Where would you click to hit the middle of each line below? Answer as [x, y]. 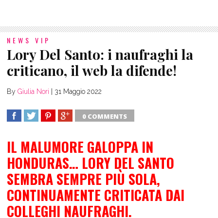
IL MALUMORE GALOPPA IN [80, 147]
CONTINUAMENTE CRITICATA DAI [96, 195]
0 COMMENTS [105, 117]
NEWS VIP [29, 40]
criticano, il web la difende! [92, 71]
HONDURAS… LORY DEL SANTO [91, 163]
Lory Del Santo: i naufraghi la [100, 54]
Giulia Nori [33, 92]
